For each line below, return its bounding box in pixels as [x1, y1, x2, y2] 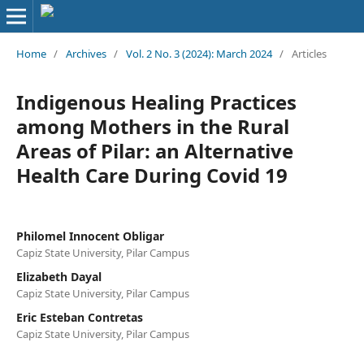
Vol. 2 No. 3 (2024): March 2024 [125, 45, 272, 61]
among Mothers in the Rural [15, 112, 289, 140]
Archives [65, 45, 106, 61]
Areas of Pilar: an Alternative [15, 136, 293, 164]
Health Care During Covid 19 [15, 161, 288, 188]
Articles [291, 45, 327, 61]
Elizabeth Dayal [15, 268, 102, 284]
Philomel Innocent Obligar [15, 227, 164, 244]
